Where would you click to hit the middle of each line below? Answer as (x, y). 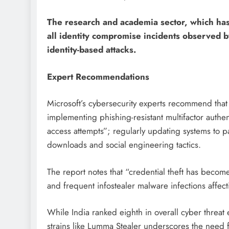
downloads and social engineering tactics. (124, 145)
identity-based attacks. (91, 50)
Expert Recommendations (98, 76)
